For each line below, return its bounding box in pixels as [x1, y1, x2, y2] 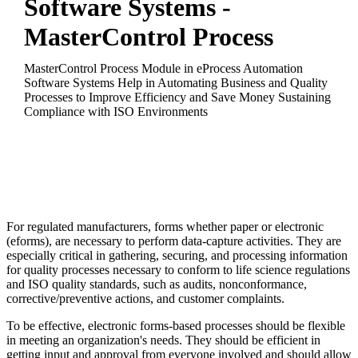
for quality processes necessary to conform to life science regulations [6, 263, 350, 277]
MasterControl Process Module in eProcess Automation [23, 62, 303, 76]
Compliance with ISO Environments [23, 105, 208, 119]
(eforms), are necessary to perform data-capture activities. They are [6, 234, 341, 249]
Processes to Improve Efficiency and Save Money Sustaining [23, 90, 331, 105]
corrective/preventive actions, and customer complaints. [6, 292, 284, 306]
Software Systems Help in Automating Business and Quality [23, 76, 328, 90]
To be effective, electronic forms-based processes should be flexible [6, 319, 345, 333]
